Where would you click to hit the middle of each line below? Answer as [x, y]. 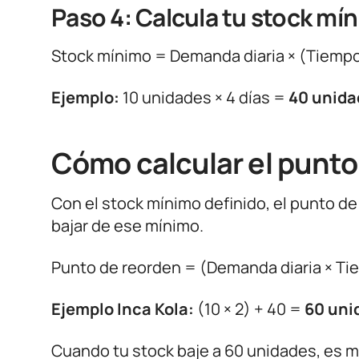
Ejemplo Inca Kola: [123, 309]
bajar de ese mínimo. [127, 226]
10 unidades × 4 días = [204, 97]
